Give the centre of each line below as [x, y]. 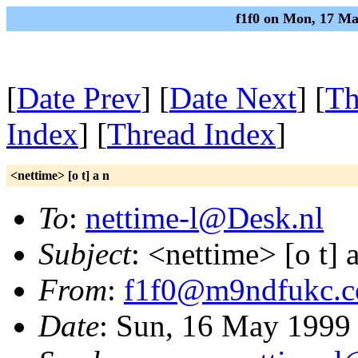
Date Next [233, 98]
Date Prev [79, 98]
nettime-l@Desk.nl [205, 218]
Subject [85, 254]
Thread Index [191, 134]
